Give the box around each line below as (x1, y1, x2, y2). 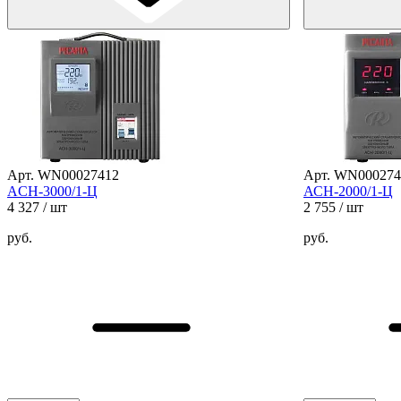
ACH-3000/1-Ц (7, 183, 98, 199)
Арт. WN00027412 (7, 166, 119, 183)
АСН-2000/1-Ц (303, 183, 393, 199)
